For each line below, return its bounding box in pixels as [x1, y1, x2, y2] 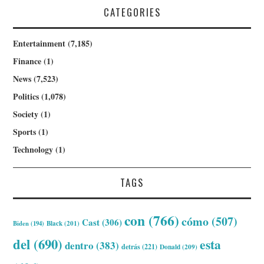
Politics [13, 90, 39, 103]
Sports [13, 126, 37, 138]
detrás [121, 242, 141, 252]
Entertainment [13, 37, 66, 50]
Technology [13, 143, 54, 156]
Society [13, 108, 39, 121]
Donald [160, 242, 181, 252]
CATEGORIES [103, 5, 161, 20]
